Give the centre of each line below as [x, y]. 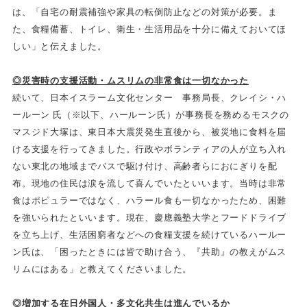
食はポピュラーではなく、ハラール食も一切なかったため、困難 [149, 200]
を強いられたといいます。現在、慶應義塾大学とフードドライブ [149, 217]
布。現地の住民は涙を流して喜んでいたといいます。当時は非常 [149, 183]
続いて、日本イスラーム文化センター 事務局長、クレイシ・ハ [149, 97]
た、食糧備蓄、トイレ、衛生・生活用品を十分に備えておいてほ [149, 29]
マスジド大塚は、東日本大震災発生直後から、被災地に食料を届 [149, 132]
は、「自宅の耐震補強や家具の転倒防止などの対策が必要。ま [145, 12]
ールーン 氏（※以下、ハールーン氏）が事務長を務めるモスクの [150, 114]
